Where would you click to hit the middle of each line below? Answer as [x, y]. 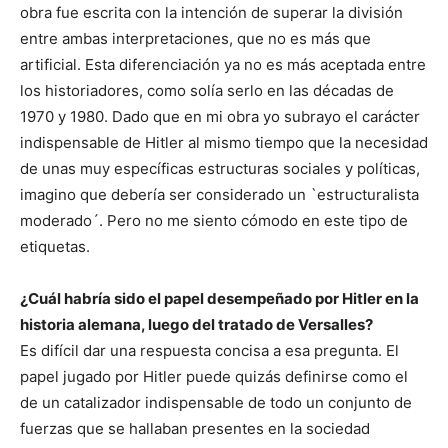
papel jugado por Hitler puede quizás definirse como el [214, 377]
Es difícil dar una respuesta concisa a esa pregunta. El [209, 351]
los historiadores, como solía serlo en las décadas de [207, 91]
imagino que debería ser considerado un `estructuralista [219, 195]
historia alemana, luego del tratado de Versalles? [196, 325]
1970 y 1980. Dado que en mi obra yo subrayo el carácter [220, 117]
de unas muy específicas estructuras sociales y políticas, [220, 169]
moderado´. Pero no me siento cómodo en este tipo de [214, 221]
